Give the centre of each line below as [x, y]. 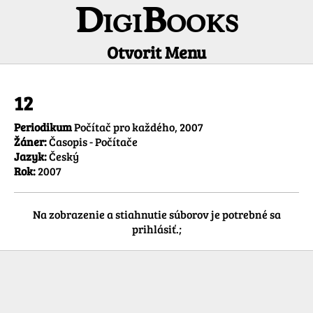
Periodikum [43, 127]
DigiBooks [156, 24]
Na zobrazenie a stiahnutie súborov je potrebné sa [156, 214]
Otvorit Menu [156, 52]
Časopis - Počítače [92, 142]
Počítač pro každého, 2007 [139, 127]
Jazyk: [30, 156]
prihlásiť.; [156, 229]
